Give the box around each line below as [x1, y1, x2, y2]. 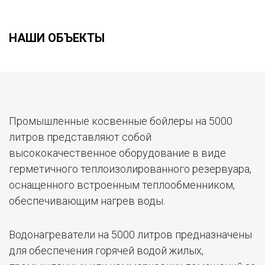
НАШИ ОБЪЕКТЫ [9, 30, 105, 45]
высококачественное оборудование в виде [9, 146, 226, 159]
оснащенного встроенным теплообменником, [9, 178, 235, 191]
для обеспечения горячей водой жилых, [9, 244, 203, 257]
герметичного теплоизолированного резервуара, [9, 162, 251, 175]
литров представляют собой [9, 130, 151, 143]
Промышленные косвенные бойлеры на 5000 [9, 114, 232, 127]
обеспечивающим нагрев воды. [9, 194, 165, 207]
